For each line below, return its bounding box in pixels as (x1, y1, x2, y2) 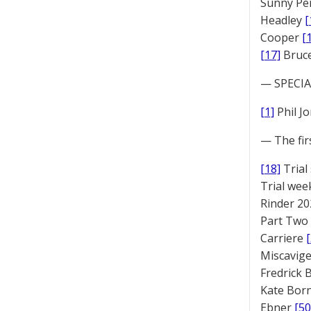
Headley (260, 12, 305, 28)
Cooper (260, 30, 302, 45)
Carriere (260, 230, 306, 246)
